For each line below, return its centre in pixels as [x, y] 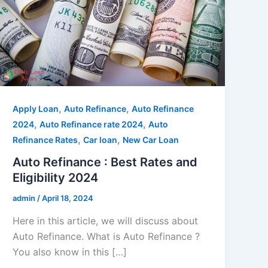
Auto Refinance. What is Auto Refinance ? [106, 236]
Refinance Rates [45, 139]
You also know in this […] [70, 252]
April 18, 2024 [68, 198]
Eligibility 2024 [56, 178]
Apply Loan [36, 108]
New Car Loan [151, 139]
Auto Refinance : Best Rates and [105, 162]
